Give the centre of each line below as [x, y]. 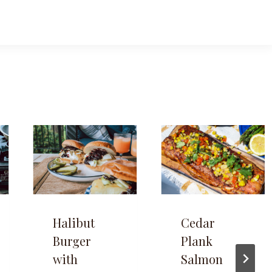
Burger [71, 241]
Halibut [73, 223]
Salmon [202, 259]
